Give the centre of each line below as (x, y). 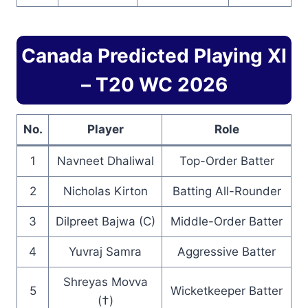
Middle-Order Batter (227, 222)
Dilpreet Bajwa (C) (105, 222)
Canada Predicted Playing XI (154, 56)
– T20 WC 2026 (154, 85)
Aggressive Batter (227, 252)
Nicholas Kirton (105, 191)
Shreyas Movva (105, 282)
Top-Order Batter (227, 161)
